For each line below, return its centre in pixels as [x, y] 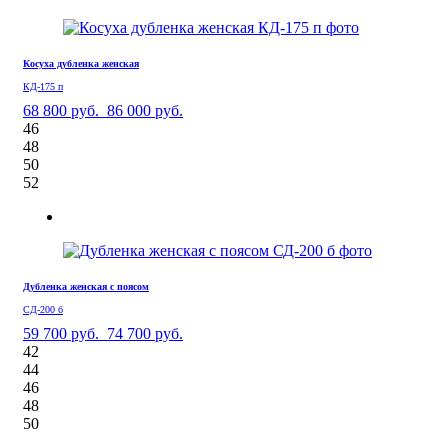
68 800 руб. [61, 110]
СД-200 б [43, 309]
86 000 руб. [145, 110]
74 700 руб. [145, 333]
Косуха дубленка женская [81, 63]
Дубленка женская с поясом [86, 286]
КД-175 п [43, 86]
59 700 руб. [61, 333]
